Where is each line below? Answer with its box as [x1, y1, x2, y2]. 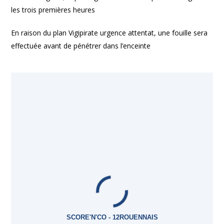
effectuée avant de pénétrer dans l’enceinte [11, 41, 151, 50]
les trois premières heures [11, 5, 95, 14]
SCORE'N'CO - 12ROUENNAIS [66, 213, 158, 221]
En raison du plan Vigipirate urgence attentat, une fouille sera [11, 28, 208, 37]
